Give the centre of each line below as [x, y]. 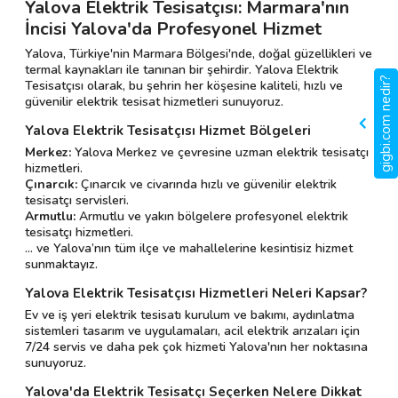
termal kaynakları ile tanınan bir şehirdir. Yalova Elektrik [182, 70]
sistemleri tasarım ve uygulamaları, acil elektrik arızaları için [192, 331]
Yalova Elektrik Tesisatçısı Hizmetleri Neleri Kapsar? [196, 294]
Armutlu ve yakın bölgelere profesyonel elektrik [212, 217]
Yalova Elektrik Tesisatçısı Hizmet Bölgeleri [168, 131]
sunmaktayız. [61, 265]
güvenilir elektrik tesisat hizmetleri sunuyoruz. [154, 102]
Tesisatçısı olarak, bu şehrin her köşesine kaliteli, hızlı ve [184, 86]
